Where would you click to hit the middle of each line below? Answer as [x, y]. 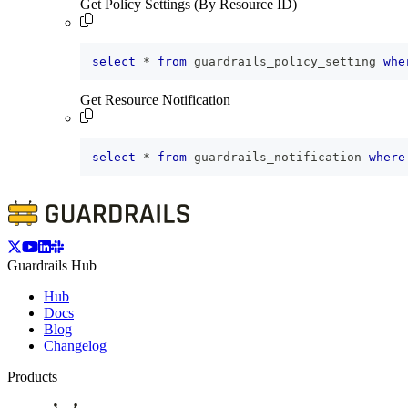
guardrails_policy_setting [285, 62]
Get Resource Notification [155, 100]
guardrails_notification [278, 158]
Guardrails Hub [52, 266]
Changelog [75, 346]
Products [32, 377]
